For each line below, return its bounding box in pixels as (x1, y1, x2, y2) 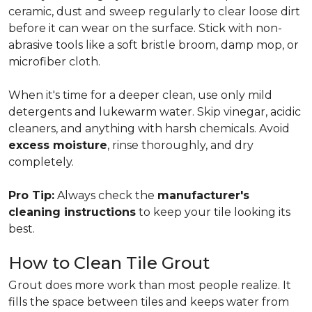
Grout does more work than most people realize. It (8, 279, 291, 292)
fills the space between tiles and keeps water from (8, 295, 289, 309)
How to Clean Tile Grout (8, 253, 210, 273)
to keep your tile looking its (136, 205, 290, 219)
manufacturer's (157, 189, 249, 202)
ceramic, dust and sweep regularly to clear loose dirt (8, 5, 300, 18)
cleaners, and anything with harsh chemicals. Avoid (8, 122, 290, 135)
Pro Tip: (8, 189, 54, 202)
